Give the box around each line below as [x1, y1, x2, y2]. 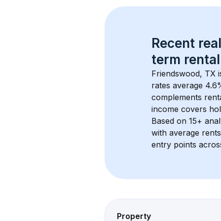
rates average [151, 80, 205, 90]
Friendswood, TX [151, 69, 216, 78]
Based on [151, 116, 189, 126]
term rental [151, 52, 220, 67]
